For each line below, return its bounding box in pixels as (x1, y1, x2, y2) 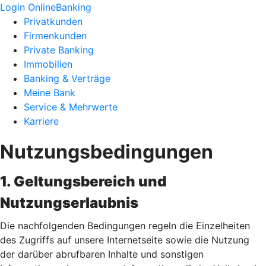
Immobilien (24, 58, 72, 70)
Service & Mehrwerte (24, 101, 118, 113)
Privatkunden (24, 15, 83, 27)
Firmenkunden (24, 30, 87, 42)
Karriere (24, 115, 59, 127)
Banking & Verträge (24, 72, 110, 84)
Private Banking (24, 44, 94, 56)
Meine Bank (24, 87, 75, 99)
